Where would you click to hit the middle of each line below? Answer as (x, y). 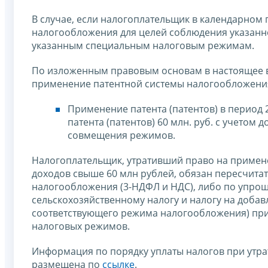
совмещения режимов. (121, 135)
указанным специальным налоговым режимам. (143, 45)
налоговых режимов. (81, 226)
